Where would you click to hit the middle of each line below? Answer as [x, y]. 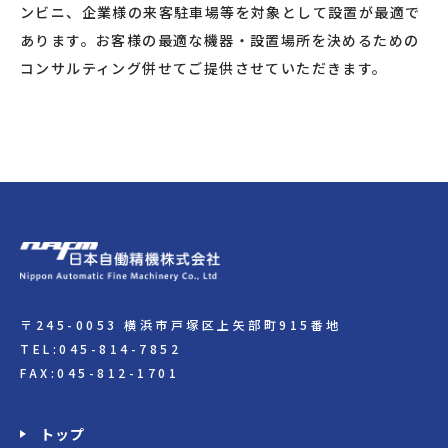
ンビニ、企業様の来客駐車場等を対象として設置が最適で [220, 12]
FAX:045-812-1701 [100, 373]
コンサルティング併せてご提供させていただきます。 [204, 68]
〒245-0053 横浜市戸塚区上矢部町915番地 [181, 325]
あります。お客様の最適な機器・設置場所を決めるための [220, 40]
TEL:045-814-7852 [101, 349]
